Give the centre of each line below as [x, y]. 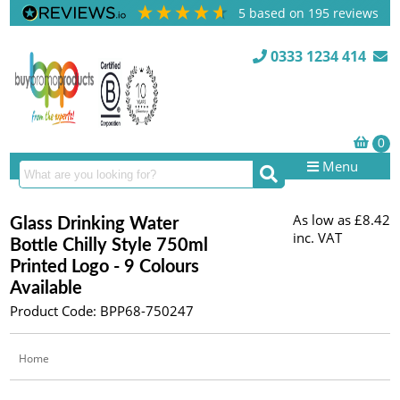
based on [279, 13]
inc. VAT [317, 237]
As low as [321, 220]
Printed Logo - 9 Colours [105, 267]
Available [46, 288]
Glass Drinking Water [95, 224]
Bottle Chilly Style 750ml [109, 246]
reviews [354, 13]
